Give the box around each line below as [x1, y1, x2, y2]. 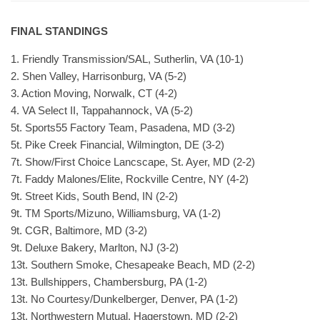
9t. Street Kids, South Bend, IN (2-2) [11, 190, 178, 202]
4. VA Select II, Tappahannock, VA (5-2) [11, 104, 193, 116]
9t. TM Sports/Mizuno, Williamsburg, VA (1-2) [11, 207, 221, 219]
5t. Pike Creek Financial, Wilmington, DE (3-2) [11, 139, 224, 151]
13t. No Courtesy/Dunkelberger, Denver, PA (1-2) [11, 293, 238, 305]
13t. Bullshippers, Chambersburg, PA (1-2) [11, 276, 207, 288]
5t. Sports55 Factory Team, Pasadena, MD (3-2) [11, 121, 235, 134]
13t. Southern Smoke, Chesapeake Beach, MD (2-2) [11, 259, 255, 271]
